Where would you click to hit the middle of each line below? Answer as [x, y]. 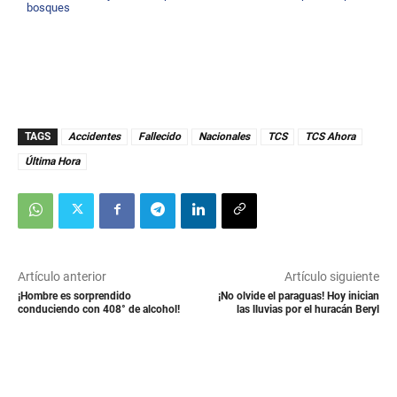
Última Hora [52, 161]
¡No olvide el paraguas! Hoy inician [298, 296]
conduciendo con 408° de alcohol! [99, 309]
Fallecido [160, 136]
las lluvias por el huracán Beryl [307, 309]
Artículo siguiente [331, 276]
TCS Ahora [330, 136]
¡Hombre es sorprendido [74, 296]
